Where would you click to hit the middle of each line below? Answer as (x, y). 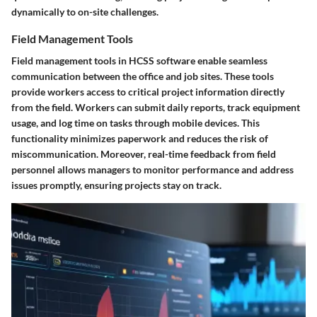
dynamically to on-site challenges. (85, 11)
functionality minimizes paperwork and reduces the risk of (140, 138)
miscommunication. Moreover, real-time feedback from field (144, 154)
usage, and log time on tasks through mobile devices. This (136, 123)
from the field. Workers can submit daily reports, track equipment (156, 107)
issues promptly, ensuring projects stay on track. (116, 185)
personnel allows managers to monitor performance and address (152, 169)
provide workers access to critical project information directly (148, 92)
